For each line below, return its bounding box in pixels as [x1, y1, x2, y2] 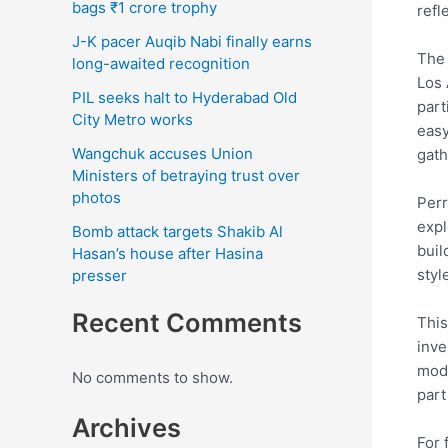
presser [72, 265, 127, 285]
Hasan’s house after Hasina [72, 243, 263, 263]
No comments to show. [72, 367, 233, 387]
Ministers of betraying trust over [72, 165, 300, 185]
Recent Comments [72, 306, 302, 338]
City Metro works [72, 109, 193, 129]
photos [72, 187, 121, 207]
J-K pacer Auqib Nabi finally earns [72, 31, 312, 51]
